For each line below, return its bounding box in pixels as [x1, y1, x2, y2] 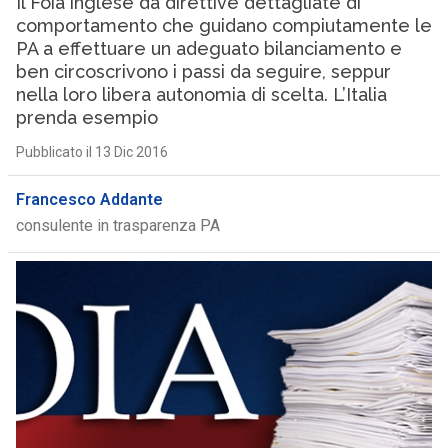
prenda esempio [15, 107, 158, 128]
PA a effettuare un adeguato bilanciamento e [15, 38, 402, 59]
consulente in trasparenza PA [15, 216, 220, 235]
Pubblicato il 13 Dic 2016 [15, 144, 168, 160]
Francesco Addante [15, 190, 163, 209]
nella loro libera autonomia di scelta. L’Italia [15, 84, 387, 105]
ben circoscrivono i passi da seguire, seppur [15, 61, 391, 82]
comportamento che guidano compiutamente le [15, 15, 432, 36]
